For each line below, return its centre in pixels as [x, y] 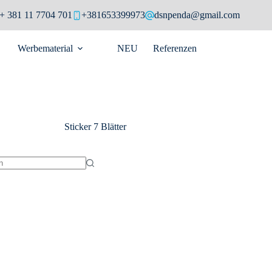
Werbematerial [46, 48]
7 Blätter [108, 127]
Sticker [77, 127]
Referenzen [175, 48]
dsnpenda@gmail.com [197, 15]
